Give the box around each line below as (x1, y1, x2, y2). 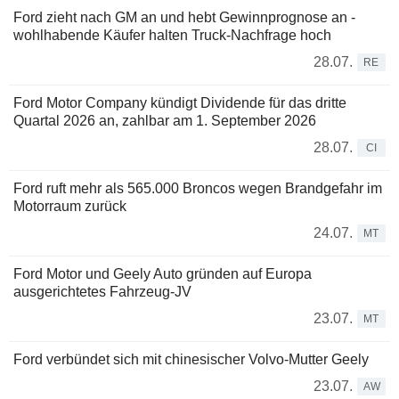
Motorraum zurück (13, 199, 126, 215)
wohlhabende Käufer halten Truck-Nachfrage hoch (13, 28, 331, 44)
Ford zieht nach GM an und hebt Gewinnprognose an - (13, 10, 355, 26)
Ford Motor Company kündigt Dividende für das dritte (13, 95, 346, 111)
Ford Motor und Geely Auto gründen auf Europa (13, 266, 312, 282)
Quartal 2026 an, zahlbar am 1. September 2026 (13, 113, 316, 129)
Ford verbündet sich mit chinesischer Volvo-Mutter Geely (13, 352, 369, 368)
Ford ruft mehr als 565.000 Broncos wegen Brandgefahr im (13, 181, 382, 197)
